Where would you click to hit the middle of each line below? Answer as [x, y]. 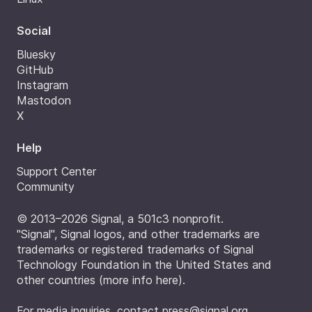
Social [34, 30]
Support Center [56, 171]
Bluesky [36, 54]
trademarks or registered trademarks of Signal [135, 249]
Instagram [42, 85]
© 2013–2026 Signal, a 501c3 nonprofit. [120, 218]
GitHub [35, 69]
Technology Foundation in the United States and [144, 264]
